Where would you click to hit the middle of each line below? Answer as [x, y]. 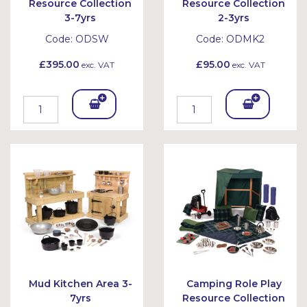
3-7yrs [80, 18]
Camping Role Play [234, 284]
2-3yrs [234, 18]
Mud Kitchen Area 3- [80, 284]
